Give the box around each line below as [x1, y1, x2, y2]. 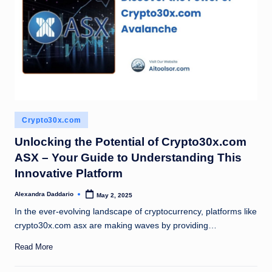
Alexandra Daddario [15, 191, 73, 198]
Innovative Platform [15, 167, 123, 180]
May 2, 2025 [97, 191, 133, 199]
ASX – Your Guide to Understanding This [15, 151, 242, 165]
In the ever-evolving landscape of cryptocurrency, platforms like [15, 206, 257, 216]
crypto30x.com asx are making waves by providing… [15, 220, 217, 230]
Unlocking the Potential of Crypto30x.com [15, 135, 246, 149]
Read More [15, 242, 53, 252]
